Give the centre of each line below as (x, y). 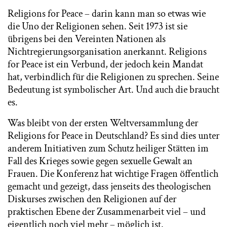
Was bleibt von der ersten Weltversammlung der (103, 123)
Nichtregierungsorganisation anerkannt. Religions (107, 52)
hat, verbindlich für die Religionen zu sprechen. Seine (113, 77)
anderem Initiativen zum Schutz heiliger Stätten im (108, 149)
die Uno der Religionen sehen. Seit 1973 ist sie (98, 27)
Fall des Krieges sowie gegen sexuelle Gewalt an (100, 161)
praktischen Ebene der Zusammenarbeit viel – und (107, 212)
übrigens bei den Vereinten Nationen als (87, 39)
